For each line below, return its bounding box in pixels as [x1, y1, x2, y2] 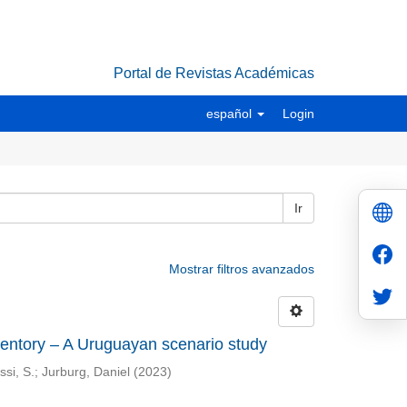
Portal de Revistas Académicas [114, 65, 314, 81]
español [206, 106, 255, 121]
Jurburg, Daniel [41, 365, 130, 379]
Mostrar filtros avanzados [169, 262, 314, 276]
